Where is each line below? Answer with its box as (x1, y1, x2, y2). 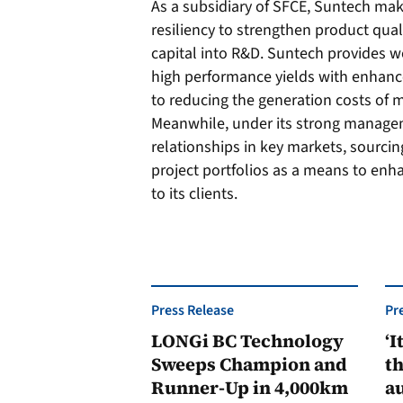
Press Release (151, 300, 234, 320)
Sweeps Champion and (151, 352, 347, 377)
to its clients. (151, 183, 237, 205)
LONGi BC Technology (151, 328, 344, 354)
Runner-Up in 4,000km (151, 375, 348, 400)
